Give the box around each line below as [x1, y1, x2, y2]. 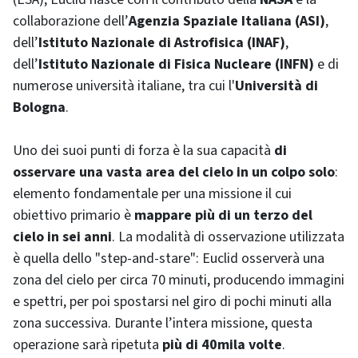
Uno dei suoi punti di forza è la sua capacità [13, 141, 271, 161]
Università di [235, 76, 318, 97]
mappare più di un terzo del [134, 205, 312, 226]
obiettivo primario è [13, 205, 134, 226]
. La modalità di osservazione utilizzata [112, 227, 344, 248]
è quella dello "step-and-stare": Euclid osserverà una [13, 249, 324, 269]
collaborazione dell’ [13, 11, 129, 32]
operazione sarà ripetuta [13, 335, 162, 356]
